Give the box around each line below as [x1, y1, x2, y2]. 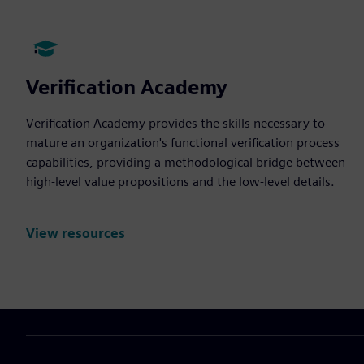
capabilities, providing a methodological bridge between [26, 154, 345, 170]
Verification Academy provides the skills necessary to [26, 115, 325, 131]
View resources [26, 226, 125, 242]
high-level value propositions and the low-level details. [26, 174, 335, 189]
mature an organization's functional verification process [26, 135, 340, 150]
